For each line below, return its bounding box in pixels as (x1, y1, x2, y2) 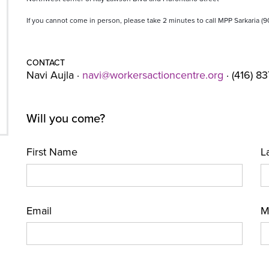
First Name (26, 145, 77, 159)
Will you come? (26, 112, 105, 126)
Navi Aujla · (26, 68, 82, 82)
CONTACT (26, 58, 65, 68)
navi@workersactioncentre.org (82, 68, 223, 82)
